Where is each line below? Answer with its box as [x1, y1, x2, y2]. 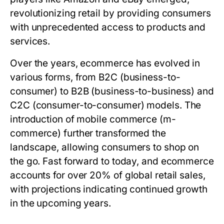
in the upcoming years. [10, 197, 111, 209]
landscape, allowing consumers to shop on [10, 141, 199, 153]
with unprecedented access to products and [10, 21, 206, 33]
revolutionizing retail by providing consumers [10, 7, 211, 19]
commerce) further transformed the [10, 127, 166, 139]
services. [10, 35, 50, 47]
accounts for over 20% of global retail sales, [10, 169, 205, 181]
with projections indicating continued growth [10, 183, 207, 195]
